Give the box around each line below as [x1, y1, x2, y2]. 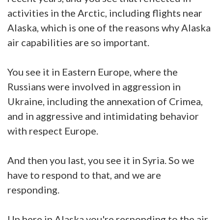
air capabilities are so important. [7, 36, 149, 48]
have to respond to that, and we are [7, 168, 161, 181]
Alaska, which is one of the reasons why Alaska [7, 21, 211, 33]
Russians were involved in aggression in [7, 80, 181, 92]
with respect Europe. [7, 124, 98, 137]
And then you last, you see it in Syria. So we [7, 154, 194, 166]
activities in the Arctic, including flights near [7, 6, 202, 19]
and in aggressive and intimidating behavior [7, 110, 199, 122]
